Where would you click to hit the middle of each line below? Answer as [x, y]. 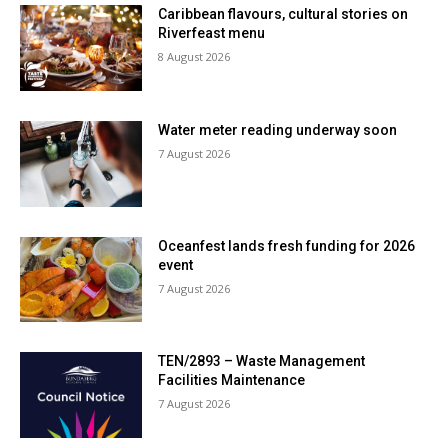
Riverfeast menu [212, 33]
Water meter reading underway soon [278, 129]
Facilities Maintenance [232, 380]
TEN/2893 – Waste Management [262, 361]
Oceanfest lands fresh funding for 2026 [287, 245]
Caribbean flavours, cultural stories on [283, 14]
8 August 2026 [194, 57]
